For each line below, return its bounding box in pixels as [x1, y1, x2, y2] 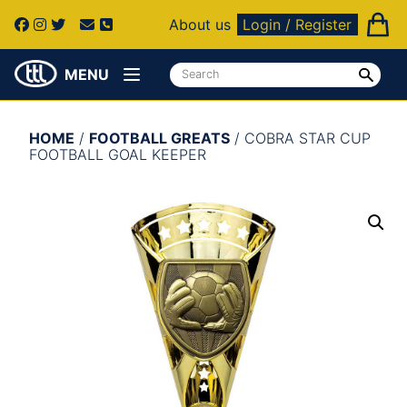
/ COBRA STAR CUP [230, 129, 371, 148]
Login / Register [243, 15, 352, 35]
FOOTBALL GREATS [89, 129, 230, 148]
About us [169, 15, 232, 35]
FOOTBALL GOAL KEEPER [29, 145, 206, 164]
